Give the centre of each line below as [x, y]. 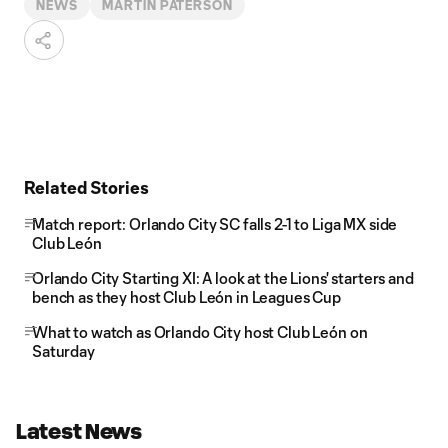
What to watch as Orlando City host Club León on [200, 332]
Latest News [79, 431]
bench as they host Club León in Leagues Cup [186, 297]
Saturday [63, 351]
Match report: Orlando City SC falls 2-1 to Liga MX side [215, 224]
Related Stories [86, 187]
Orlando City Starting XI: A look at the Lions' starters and [223, 278]
